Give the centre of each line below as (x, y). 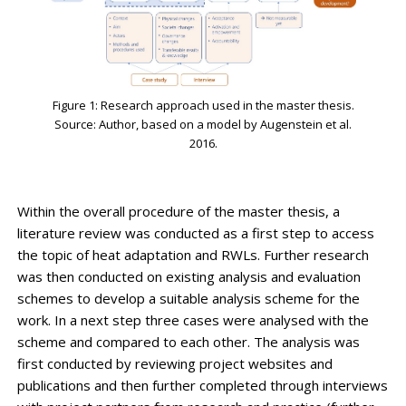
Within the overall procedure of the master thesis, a (178, 211)
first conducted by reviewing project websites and (174, 363)
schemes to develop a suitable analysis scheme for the (188, 298)
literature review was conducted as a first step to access (195, 232)
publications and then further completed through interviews (202, 385)
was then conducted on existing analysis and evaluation (188, 276)
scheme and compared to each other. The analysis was (188, 341)
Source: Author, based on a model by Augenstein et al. (203, 124)
